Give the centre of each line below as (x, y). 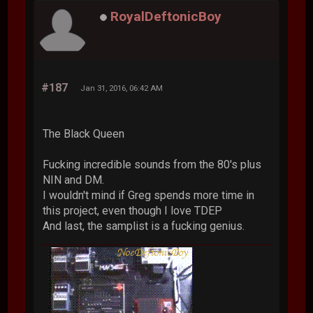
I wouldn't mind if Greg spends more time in (149, 195)
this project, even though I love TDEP (133, 210)
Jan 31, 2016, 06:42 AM (122, 88)
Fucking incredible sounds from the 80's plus (152, 164)
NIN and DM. (74, 180)
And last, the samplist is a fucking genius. (144, 226)
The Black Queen (84, 133)
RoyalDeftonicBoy (166, 16)
